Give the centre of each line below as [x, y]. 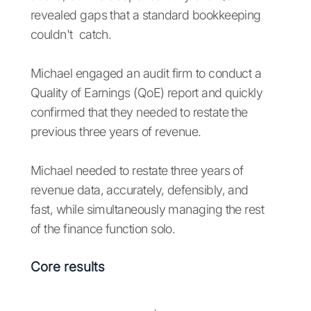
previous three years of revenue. [116, 132]
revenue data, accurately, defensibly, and [140, 190]
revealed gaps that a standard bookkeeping [146, 15]
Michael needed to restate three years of [137, 171]
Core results [68, 267]
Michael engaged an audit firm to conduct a [146, 74]
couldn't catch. [71, 35]
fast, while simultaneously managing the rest [148, 210]
